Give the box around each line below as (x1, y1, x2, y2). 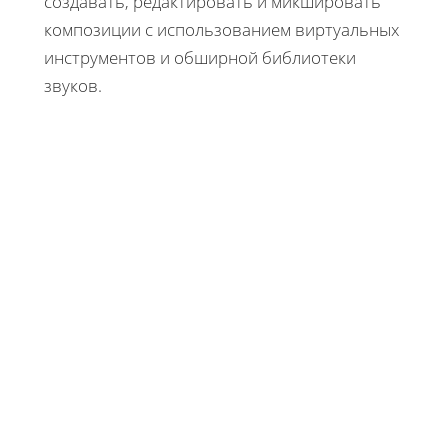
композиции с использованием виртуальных (44, 17, 399, 41)
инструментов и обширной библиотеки (44, 45, 356, 69)
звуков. (44, 73, 102, 97)
